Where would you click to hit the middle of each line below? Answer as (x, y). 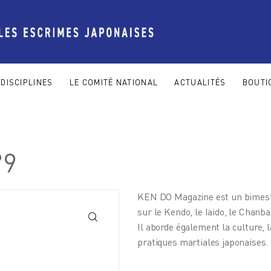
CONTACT (241, 130)
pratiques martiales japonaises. (203, 242)
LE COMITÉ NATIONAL (114, 82)
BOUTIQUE (184, 130)
